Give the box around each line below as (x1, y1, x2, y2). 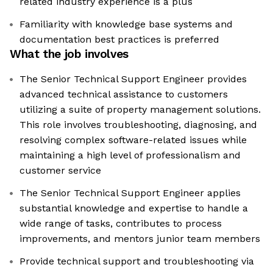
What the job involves (10, 47, 129, 62)
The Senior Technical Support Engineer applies (19, 187, 241, 199)
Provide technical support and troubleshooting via (19, 255, 254, 268)
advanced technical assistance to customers (19, 88, 228, 101)
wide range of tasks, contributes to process (19, 218, 222, 230)
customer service (19, 165, 101, 177)
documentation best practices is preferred (19, 34, 219, 46)
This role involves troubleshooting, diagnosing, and (19, 119, 257, 131)
